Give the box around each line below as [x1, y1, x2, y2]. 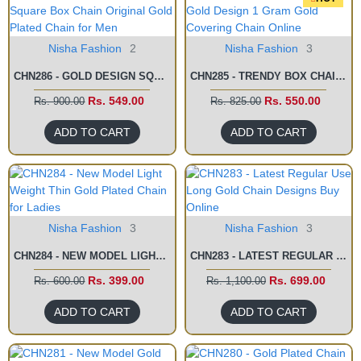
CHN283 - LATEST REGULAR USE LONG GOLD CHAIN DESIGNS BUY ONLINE [335, 250, 346, 262]
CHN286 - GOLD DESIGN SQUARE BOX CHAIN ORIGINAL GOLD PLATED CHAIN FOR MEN [154, 70, 164, 82]
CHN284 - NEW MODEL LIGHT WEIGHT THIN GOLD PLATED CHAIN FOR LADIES [156, 250, 166, 262]
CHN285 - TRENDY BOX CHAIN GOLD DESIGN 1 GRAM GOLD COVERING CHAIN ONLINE [334, 70, 346, 82]
